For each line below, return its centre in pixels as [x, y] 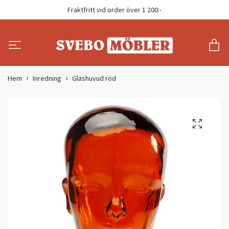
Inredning [47, 78]
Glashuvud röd [94, 78]
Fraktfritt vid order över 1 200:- [114, 10]
